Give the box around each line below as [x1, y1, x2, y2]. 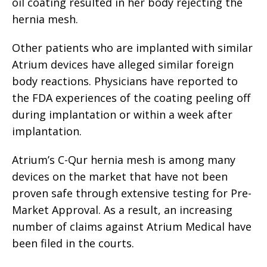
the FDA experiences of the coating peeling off [12, 91, 250, 105]
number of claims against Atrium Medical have [12, 219, 252, 234]
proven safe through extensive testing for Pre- [12, 186, 252, 200]
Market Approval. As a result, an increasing [12, 203, 232, 217]
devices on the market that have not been [12, 169, 228, 184]
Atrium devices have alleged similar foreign [12, 57, 234, 72]
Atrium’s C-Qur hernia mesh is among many [12, 153, 235, 167]
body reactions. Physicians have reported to [12, 74, 238, 88]
